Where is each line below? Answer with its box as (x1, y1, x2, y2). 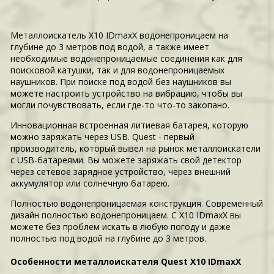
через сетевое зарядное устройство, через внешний (10, 166, 231, 178)
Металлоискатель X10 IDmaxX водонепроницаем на (10, 29, 229, 42)
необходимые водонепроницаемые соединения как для (10, 53, 243, 65)
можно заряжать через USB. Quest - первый (10, 131, 195, 143)
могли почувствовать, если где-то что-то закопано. (10, 99, 230, 111)
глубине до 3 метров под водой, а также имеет (10, 41, 210, 53)
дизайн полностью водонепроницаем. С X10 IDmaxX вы (10, 209, 242, 221)
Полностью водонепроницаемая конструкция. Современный (10, 198, 264, 210)
